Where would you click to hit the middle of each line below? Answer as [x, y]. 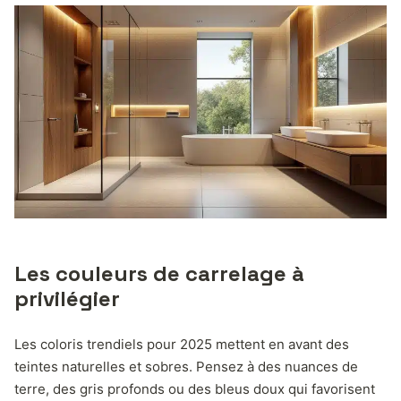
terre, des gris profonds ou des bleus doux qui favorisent [195, 388]
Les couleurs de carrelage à [159, 273]
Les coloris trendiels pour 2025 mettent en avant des [182, 344]
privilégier [67, 298]
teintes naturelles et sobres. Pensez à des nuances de [186, 366]
